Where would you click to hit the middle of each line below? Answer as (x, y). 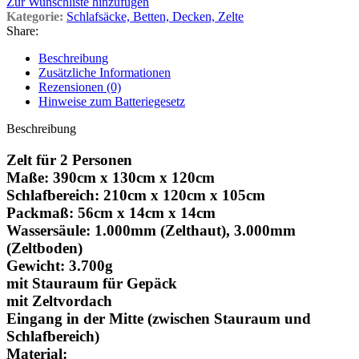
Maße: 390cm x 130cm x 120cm (111, 178)
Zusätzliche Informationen (105, 73)
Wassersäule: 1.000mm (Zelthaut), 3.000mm (151, 231)
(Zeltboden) (44, 248)
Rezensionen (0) (80, 87)
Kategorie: (35, 17)
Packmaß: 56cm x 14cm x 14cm (111, 213)
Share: (22, 31)
